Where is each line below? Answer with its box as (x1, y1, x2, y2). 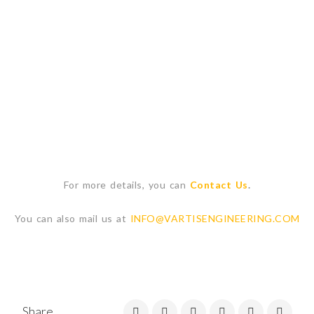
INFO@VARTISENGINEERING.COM (130, 212, 300, 224)
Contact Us (189, 179, 248, 191)
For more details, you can (63, 179, 190, 191)
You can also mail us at (14, 212, 130, 224)
